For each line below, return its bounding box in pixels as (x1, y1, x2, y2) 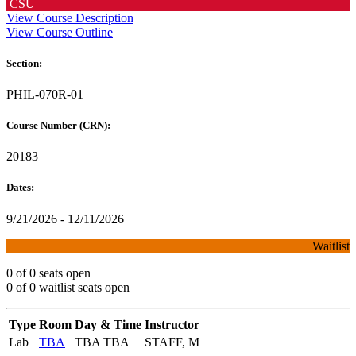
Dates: (6, 181, 37, 194)
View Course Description (6, 10, 133, 25)
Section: (6, 56, 44, 69)
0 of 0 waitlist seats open (6, 280, 130, 294)
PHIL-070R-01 (6, 87, 83, 101)
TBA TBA (75, 335, 130, 349)
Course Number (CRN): (6, 119, 113, 132)
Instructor (145, 317, 199, 331)
